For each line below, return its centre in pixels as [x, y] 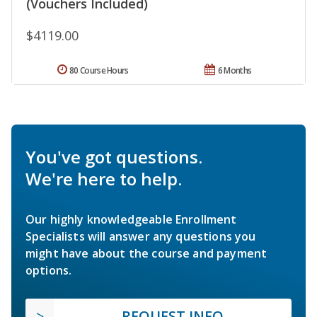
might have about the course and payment [146, 253]
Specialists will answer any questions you [141, 236]
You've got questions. [114, 156]
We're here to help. [104, 178]
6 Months [235, 70]
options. [49, 270]
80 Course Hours [99, 70]
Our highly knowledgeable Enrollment [131, 219]
